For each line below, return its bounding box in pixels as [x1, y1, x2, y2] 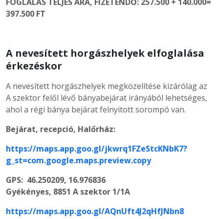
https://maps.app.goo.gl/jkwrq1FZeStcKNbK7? [6, 143, 187, 154]
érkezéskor [6, 59, 62, 72]
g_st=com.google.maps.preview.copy [6, 154, 151, 166]
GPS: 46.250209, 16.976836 [6, 174, 106, 185]
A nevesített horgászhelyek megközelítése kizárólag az [6, 80, 207, 91]
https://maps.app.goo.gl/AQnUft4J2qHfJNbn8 [6, 205, 184, 217]
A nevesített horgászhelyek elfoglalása [6, 46, 204, 60]
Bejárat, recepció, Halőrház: [6, 123, 115, 134]
